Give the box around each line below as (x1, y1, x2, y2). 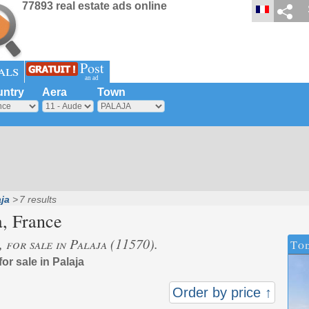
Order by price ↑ (172, 285, 272, 300)
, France (2, 209, 62, 232)
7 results (19, 194, 57, 205)
